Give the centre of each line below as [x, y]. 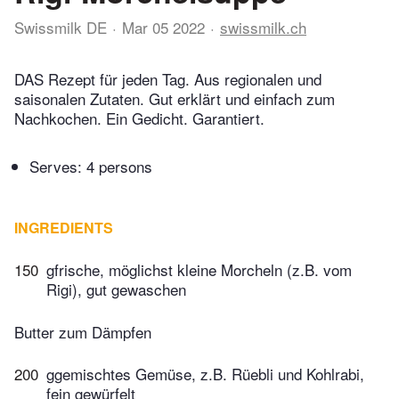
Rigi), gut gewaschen [116, 289]
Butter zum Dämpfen [83, 331]
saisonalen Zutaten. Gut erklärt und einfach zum [175, 99]
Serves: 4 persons [91, 167]
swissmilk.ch [263, 27]
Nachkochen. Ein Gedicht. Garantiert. [139, 118]
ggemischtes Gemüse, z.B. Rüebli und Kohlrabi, [205, 374]
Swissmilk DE [61, 27]
